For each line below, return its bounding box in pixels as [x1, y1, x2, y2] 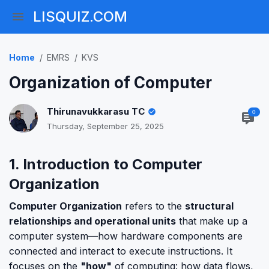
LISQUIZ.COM [33, 8, 127, 25]
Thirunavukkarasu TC [47, 106, 145, 117]
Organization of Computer [9, 73, 212, 92]
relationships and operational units [9, 215, 176, 227]
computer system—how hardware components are [9, 230, 243, 242]
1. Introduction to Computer [9, 156, 202, 173]
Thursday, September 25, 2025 [47, 121, 164, 131]
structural [185, 200, 234, 212]
